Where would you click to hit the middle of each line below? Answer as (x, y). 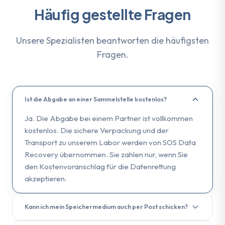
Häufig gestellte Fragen (113, 14)
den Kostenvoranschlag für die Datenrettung (100, 166)
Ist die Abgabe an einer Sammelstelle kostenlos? (96, 99)
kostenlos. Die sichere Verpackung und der (97, 130)
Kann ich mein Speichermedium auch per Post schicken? (106, 207)
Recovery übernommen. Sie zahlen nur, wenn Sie (106, 154)
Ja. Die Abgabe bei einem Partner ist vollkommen (109, 118)
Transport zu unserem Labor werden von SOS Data (110, 142)
